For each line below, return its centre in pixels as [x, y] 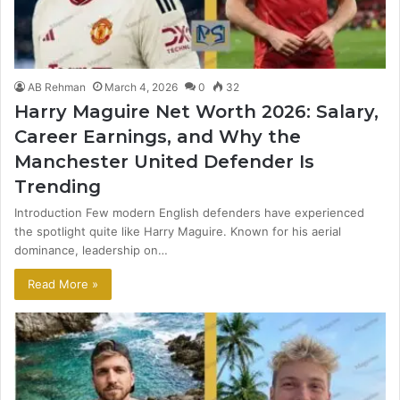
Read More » [63, 283]
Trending [58, 186]
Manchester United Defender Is [164, 161]
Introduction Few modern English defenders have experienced [189, 212]
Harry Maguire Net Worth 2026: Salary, [196, 111]
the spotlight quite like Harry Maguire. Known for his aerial [178, 231]
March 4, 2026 [141, 87]
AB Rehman [57, 87]
